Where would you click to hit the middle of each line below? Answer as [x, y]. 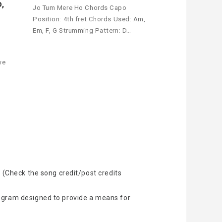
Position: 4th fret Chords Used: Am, [89, 19]
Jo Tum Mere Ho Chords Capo [80, 8]
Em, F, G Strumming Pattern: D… [82, 31]
